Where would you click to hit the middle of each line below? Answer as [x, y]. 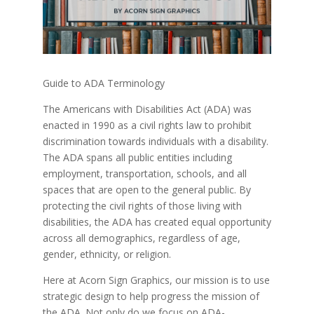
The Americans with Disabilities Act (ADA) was [147, 109]
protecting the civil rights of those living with [142, 205]
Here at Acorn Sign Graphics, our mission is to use [156, 280]
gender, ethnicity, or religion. [107, 254]
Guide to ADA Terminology [103, 83]
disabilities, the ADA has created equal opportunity [157, 221]
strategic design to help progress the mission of [151, 296]
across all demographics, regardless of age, [141, 238]
